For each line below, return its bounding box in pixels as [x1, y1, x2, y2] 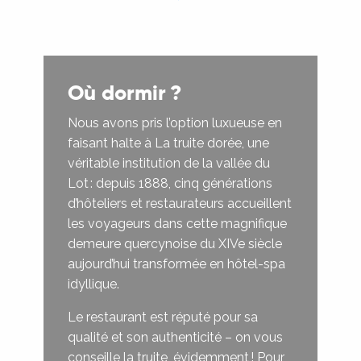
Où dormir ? [68, 79, 182, 106]
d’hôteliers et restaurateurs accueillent [68, 195, 292, 211]
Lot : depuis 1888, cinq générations [68, 175, 272, 191]
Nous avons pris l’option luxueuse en [68, 114, 282, 131]
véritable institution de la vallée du [68, 155, 270, 171]
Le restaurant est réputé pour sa [68, 309, 258, 325]
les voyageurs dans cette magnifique [68, 215, 287, 231]
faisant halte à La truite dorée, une [68, 135, 269, 151]
